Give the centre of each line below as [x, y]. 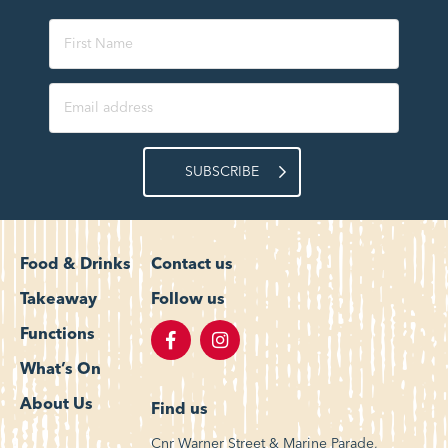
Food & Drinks [75, 265]
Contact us [192, 265]
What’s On [60, 370]
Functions [57, 335]
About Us [56, 405]
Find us [179, 410]
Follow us [188, 300]
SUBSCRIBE [222, 172]
